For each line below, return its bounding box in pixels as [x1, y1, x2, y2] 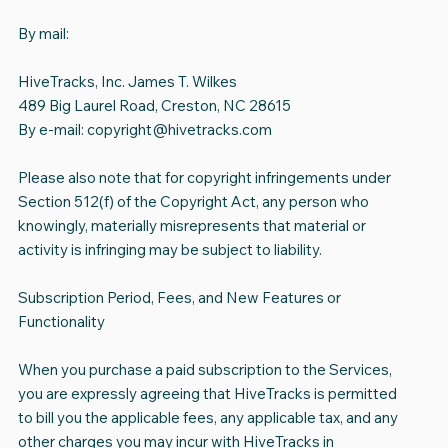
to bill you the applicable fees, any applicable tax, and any [17, 408, 398, 428]
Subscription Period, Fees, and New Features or [17, 288, 341, 308]
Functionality [17, 312, 105, 332]
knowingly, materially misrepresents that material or [17, 216, 366, 236]
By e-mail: [17, 120, 87, 140]
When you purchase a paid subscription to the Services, [17, 360, 392, 380]
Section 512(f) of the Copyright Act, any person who [17, 192, 369, 212]
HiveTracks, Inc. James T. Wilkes [17, 72, 237, 92]
